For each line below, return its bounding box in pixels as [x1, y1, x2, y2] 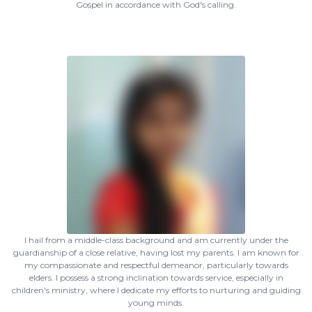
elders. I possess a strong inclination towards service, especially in [29, 272, 283, 283]
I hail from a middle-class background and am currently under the [24, 235, 288, 245]
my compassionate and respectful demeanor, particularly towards [24, 260, 288, 270]
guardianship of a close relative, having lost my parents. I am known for [13, 247, 299, 258]
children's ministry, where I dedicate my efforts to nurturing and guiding [11, 285, 301, 295]
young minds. [128, 297, 184, 308]
